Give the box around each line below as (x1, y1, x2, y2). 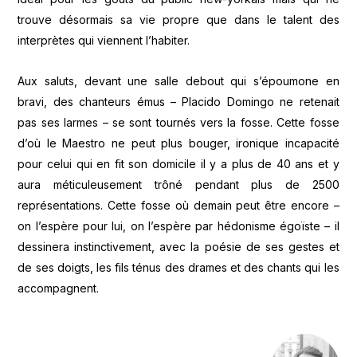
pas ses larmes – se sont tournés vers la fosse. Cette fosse (18, 115, 339, 129)
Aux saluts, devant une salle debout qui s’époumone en (18, 73, 339, 88)
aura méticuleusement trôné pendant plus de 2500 (18, 177, 339, 191)
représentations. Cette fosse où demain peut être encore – (18, 198, 339, 212)
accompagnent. (18, 280, 100, 295)
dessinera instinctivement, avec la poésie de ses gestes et (18, 239, 339, 253)
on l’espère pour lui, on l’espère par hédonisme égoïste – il (18, 218, 339, 233)
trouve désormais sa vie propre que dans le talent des (18, 13, 339, 27)
